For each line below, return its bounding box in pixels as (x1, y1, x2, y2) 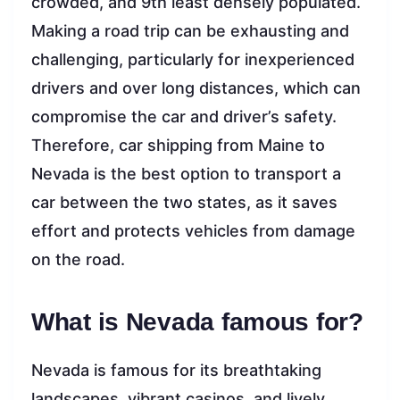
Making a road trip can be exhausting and (31, 21, 349, 41)
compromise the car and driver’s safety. (31, 107, 337, 127)
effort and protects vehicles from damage (31, 221, 355, 241)
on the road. (31, 250, 125, 270)
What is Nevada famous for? (31, 308, 363, 337)
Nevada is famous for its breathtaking (31, 361, 321, 380)
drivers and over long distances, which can (31, 79, 361, 98)
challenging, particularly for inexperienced (31, 50, 354, 70)
